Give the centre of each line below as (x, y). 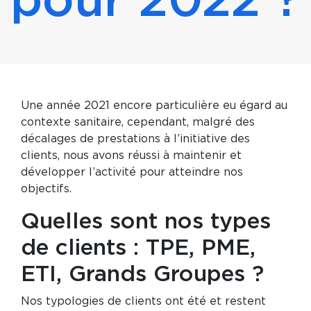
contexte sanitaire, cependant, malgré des (138, 122)
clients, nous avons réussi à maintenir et (131, 155)
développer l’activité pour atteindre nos (132, 172)
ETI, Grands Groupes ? (142, 274)
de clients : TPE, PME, (138, 248)
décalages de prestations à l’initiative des (135, 139)
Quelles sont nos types (146, 221)
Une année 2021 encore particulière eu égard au (154, 106)
